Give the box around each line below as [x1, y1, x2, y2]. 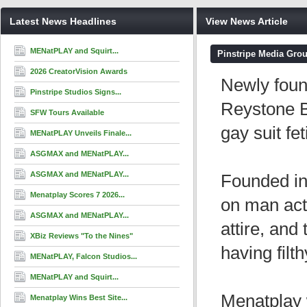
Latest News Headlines [10, 16, 116, 27]
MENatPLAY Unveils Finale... [30, 129, 132, 137]
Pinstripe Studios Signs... [30, 88, 121, 96]
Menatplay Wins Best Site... [30, 293, 127, 302]
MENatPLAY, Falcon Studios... [30, 252, 137, 260]
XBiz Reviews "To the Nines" [30, 232, 133, 240]
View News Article [206, 16, 288, 27]
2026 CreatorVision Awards [30, 67, 127, 75]
